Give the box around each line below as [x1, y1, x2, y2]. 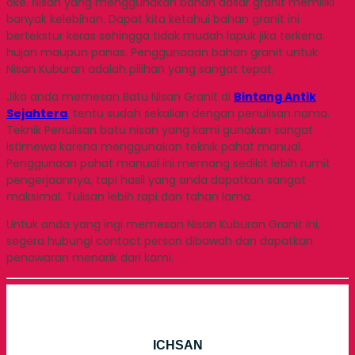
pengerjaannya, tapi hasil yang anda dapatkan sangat [6, 171, 306, 188]
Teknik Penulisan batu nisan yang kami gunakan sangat [6, 121, 313, 138]
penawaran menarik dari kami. [6, 249, 174, 265]
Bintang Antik [234, 88, 316, 105]
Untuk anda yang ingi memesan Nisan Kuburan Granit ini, [6, 216, 320, 232]
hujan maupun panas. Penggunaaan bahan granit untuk [6, 44, 318, 60]
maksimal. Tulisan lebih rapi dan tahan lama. [6, 188, 253, 204]
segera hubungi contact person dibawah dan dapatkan [6, 232, 313, 249]
